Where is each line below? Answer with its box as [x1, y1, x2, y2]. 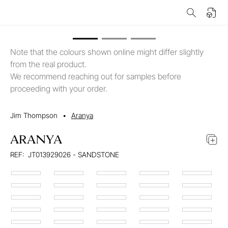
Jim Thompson [10, 111, 58, 120]
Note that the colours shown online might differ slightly [10, 47, 204, 57]
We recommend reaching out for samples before [10, 71, 181, 81]
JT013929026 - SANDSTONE [28, 150, 119, 159]
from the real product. [10, 59, 87, 69]
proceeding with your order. [10, 83, 107, 94]
